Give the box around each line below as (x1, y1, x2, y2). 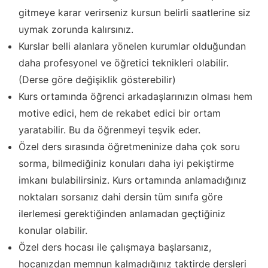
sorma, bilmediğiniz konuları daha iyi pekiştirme (19, 157, 234, 169)
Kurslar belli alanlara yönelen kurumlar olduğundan (19, 39, 246, 52)
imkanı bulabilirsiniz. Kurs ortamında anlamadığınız (19, 173, 246, 186)
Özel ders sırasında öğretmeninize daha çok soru (19, 140, 240, 153)
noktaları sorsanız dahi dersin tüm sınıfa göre (19, 190, 223, 203)
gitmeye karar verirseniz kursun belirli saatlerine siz (19, 6, 251, 19)
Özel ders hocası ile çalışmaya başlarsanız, (19, 240, 211, 253)
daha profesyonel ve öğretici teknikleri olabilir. (19, 56, 229, 69)
